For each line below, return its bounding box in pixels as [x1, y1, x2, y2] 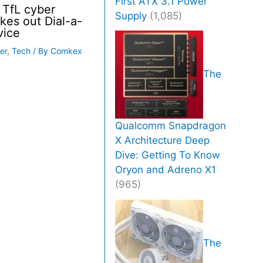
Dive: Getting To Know [115, 149, 221, 161]
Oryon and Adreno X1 [115, 164, 217, 176]
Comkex [50, 45, 83, 56]
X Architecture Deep [115, 134, 210, 147]
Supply [115, 9, 147, 22]
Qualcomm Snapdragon [115, 120, 227, 132]
